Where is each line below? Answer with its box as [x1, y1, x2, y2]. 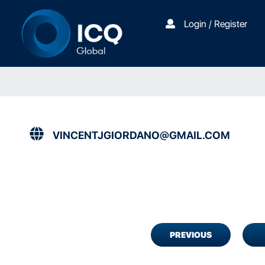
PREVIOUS [170, 230, 212, 240]
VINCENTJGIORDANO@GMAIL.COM [53, 129, 230, 142]
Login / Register [184, 18, 247, 30]
